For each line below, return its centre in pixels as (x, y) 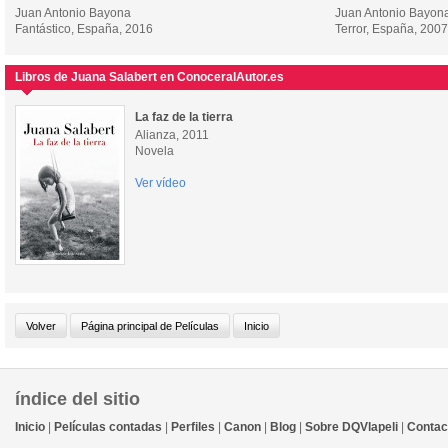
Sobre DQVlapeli (351, 427)
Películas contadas (108, 427)
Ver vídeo (160, 183)
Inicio (30, 427)
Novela (154, 151)
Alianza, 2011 (172, 135)
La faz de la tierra (184, 117)
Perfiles (193, 427)
